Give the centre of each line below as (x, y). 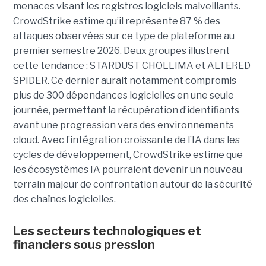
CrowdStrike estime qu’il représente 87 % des (116, 21)
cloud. (27, 140)
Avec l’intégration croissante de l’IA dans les (140, 140)
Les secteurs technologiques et (107, 231)
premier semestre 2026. (68, 51)
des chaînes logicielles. (64, 199)
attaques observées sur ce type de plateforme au (123, 36)
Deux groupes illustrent (176, 51)
